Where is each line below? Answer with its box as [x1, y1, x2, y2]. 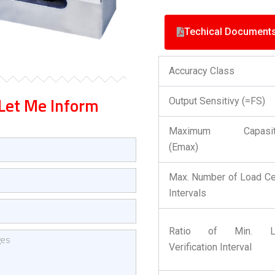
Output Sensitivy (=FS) [168, 95, 265, 107]
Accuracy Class [168, 65, 234, 77]
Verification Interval [168, 241, 252, 253]
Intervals [168, 187, 206, 199]
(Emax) [168, 141, 198, 153]
